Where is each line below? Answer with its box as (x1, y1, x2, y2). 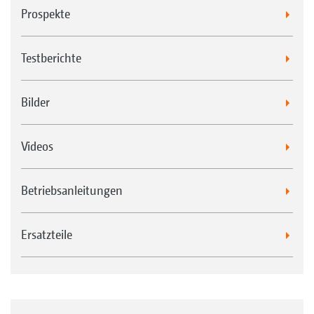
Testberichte (21, 50, 81, 65)
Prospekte (21, 6, 70, 21)
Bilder (21, 95, 50, 109)
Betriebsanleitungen (21, 183, 123, 198)
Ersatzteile (21, 227, 72, 242)
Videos (21, 139, 53, 153)
